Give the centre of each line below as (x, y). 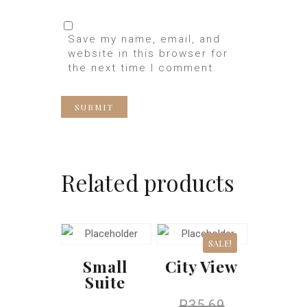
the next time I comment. (143, 68)
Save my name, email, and (144, 39)
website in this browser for (148, 53)
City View (202, 266)
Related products (148, 182)
